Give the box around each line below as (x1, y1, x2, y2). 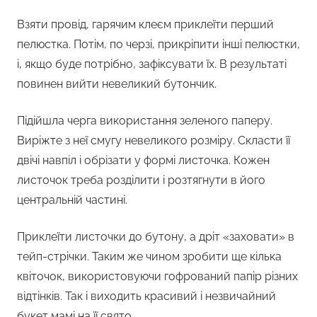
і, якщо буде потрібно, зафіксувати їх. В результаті (17, 57, 287, 71)
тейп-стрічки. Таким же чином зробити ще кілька (17, 250, 282, 264)
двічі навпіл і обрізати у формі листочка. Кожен (17, 154, 270, 168)
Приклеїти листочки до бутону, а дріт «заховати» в (17, 230, 294, 244)
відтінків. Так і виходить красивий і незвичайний (17, 289, 276, 304)
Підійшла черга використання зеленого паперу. (17, 114, 272, 128)
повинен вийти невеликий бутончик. (17, 77, 217, 91)
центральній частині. (17, 193, 127, 207)
